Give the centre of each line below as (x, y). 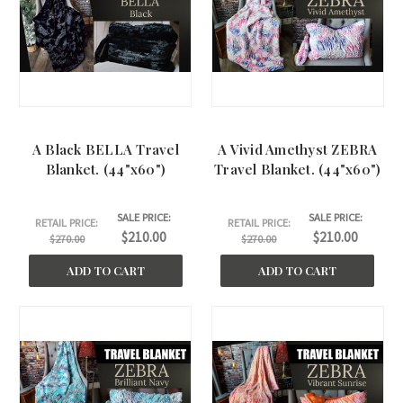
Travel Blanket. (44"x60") (298, 170)
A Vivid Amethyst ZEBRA (298, 150)
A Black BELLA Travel (105, 150)
